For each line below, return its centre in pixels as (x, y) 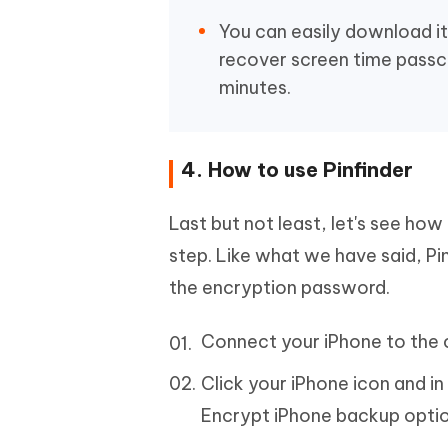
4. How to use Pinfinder (297, 169)
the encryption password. (279, 287)
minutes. (255, 87)
